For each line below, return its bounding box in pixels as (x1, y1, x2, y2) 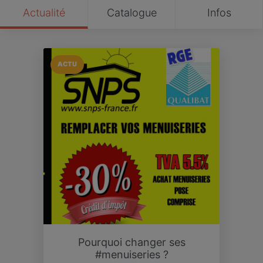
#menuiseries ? (95, 248, 168, 261)
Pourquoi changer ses (77, 235, 186, 248)
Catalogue (106, 6, 157, 19)
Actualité (22, 6, 65, 19)
